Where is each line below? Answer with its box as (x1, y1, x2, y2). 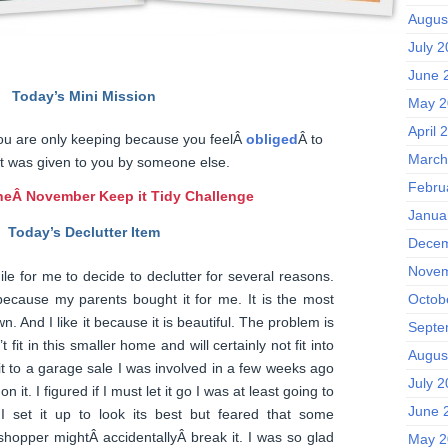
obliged (246, 131, 298, 148)
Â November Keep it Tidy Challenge (12, 188, 254, 205)
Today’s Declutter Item (8, 224, 160, 241)
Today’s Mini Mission (12, 87, 156, 104)
